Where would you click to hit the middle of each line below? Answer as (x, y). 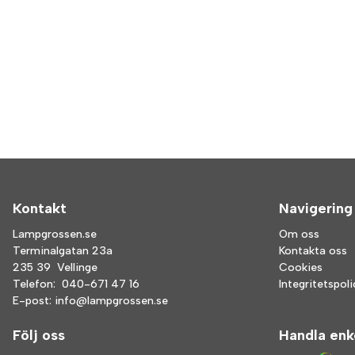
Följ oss (39, 335)
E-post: (34, 301)
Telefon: (37, 284)
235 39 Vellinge (55, 267)
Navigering (316, 208)
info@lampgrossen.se (111, 301)
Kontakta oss (313, 251)
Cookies (301, 267)
